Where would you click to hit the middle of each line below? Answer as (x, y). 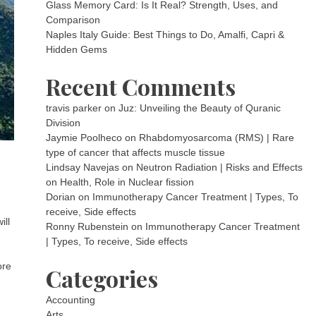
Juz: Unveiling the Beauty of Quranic (200, 108)
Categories (102, 278)
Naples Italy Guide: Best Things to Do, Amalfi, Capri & (165, 35)
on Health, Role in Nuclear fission (120, 182)
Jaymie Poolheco (84, 138)
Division (63, 123)
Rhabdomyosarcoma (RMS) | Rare (217, 138)
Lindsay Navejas (83, 167)
